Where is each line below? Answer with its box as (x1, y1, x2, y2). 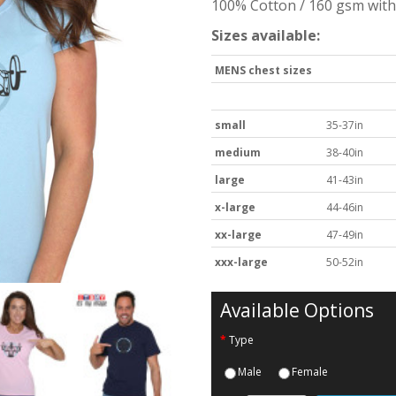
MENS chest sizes (215, 62, 312, 78)
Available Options (220, 297, 374, 323)
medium (215, 144, 263, 160)
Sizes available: (211, 25, 320, 45)
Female (292, 363, 328, 379)
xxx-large (215, 254, 268, 270)
